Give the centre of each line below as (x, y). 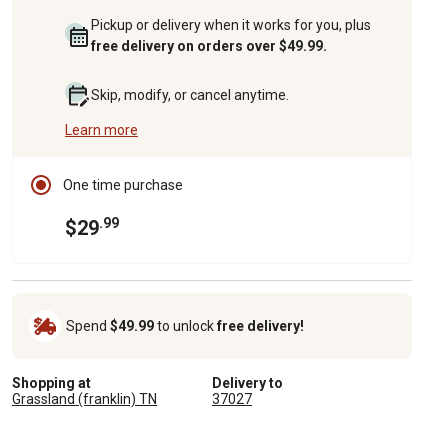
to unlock (185, 325)
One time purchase (123, 184)
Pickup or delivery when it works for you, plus (231, 24)
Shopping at (51, 382)
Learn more (101, 129)
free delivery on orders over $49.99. (209, 45)
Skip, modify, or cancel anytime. (190, 94)
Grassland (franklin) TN (84, 398)
